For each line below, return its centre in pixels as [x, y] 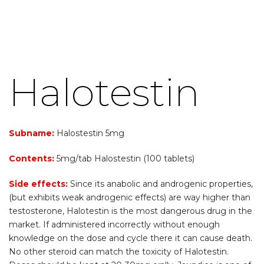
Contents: [32, 159]
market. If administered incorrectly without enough [114, 225]
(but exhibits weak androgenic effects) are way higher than [130, 197]
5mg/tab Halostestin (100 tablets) [124, 159]
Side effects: [38, 184]
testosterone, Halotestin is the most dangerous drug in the [131, 211]
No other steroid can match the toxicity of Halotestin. [119, 252]
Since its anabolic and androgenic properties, [160, 184]
